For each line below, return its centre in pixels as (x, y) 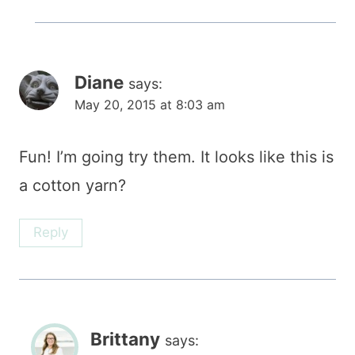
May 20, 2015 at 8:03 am (150, 105)
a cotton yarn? (73, 186)
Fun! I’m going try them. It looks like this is (176, 157)
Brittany (125, 338)
